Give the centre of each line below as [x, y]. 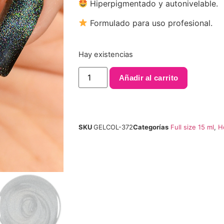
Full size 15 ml [192, 127]
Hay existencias [106, 54]
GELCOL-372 [113, 127]
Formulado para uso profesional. [150, 23]
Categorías [151, 127]
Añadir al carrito [149, 77]
